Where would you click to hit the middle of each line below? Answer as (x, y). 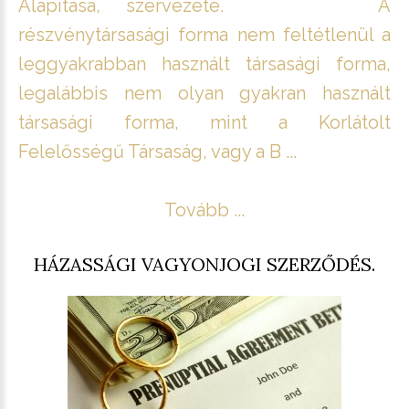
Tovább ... (204, 210)
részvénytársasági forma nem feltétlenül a (204, 34)
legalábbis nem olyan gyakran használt (204, 93)
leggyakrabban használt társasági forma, (204, 63)
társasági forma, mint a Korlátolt (204, 122)
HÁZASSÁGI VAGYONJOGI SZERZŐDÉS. (204, 264)
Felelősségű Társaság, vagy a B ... (157, 151)
